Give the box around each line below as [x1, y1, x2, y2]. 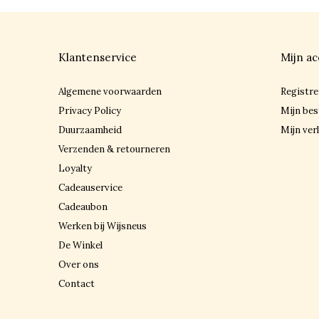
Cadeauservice [58, 182, 122, 194]
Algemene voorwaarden [58, 85, 162, 98]
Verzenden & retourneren [58, 143, 170, 155]
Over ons [58, 258, 99, 271]
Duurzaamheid [58, 124, 122, 136]
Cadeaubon [58, 201, 108, 213]
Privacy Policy [58, 105, 121, 117]
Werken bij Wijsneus [58, 220, 147, 232]
